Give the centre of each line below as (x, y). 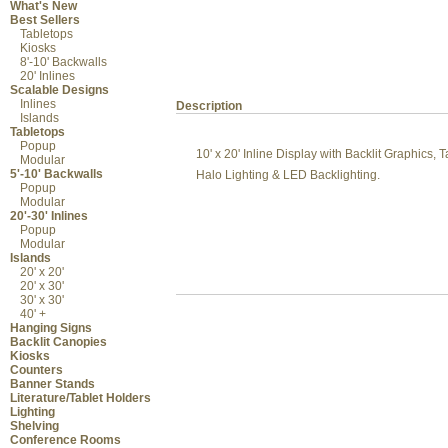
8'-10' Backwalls (63, 62)
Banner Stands (52, 384)
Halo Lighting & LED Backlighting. (288, 175)
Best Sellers (45, 20)
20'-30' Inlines (49, 216)
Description (209, 106)
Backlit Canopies (58, 342)
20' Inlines (47, 76)
